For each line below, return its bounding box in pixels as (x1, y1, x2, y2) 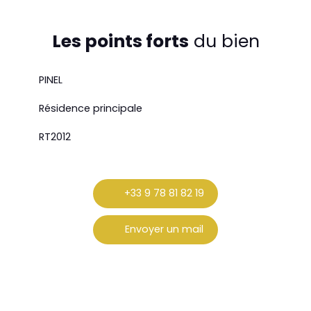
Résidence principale (39, 101, 142, 115)
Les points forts (51, 28, 189, 53)
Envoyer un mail (124, 222, 203, 237)
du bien (188, 28, 260, 53)
